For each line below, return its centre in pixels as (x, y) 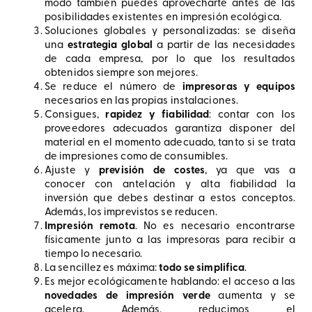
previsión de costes (152, 171)
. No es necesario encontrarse (215, 227)
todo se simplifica (202, 268)
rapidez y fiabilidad (157, 115)
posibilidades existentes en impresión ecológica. (163, 18)
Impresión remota (90, 227)
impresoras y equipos (239, 87)
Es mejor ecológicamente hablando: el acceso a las (170, 282)
